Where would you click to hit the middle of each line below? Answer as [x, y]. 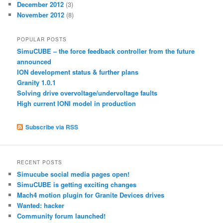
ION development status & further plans [78, 72]
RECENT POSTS [40, 163]
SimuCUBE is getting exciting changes [77, 185]
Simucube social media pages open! [73, 174]
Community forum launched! [61, 216]
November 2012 [41, 14]
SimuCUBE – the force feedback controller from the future [106, 51]
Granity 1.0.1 [37, 83]
